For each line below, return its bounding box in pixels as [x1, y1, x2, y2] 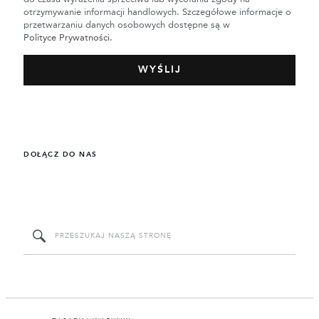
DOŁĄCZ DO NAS [23, 151, 98, 159]
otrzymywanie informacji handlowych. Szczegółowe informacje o [23, 7, 291, 17]
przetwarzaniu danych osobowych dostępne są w [23, 20, 230, 30]
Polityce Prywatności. [23, 33, 113, 43]
